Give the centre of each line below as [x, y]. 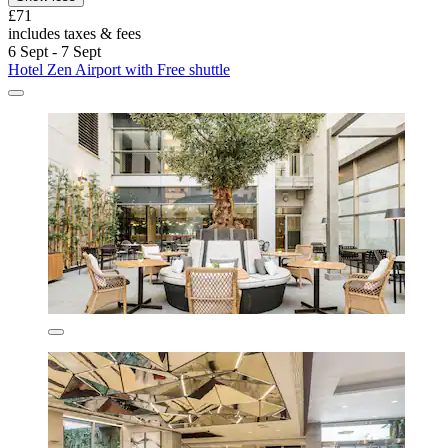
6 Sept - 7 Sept [54, 52]
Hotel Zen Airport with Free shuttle [119, 70]
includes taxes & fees [74, 34]
